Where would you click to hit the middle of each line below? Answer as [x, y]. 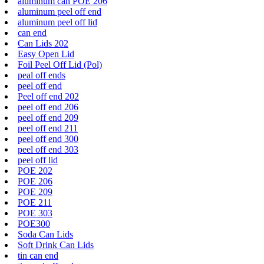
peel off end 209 [48, 117]
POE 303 [35, 213]
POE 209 [35, 192]
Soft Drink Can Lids [56, 245]
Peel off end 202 [48, 96]
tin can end [38, 255]
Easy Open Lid [46, 54]
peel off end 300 [48, 138]
